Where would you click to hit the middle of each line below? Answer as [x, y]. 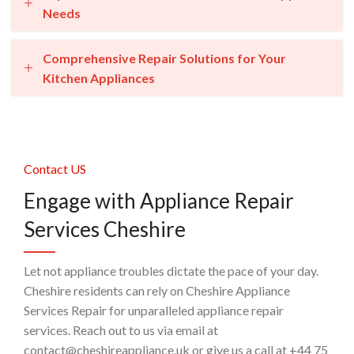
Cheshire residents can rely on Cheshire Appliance [157, 290]
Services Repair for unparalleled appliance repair [154, 310]
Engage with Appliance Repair [159, 201]
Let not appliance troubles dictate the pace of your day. [171, 271]
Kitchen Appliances [99, 78]
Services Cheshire [105, 229]
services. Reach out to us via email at [121, 330]
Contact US [55, 169]
